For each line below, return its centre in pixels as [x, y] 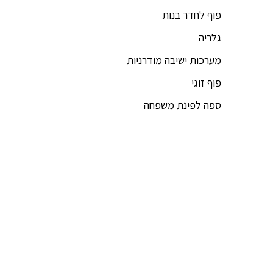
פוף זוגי [207, 83]
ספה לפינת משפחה [183, 105]
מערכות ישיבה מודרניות [174, 60]
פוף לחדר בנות [192, 15]
